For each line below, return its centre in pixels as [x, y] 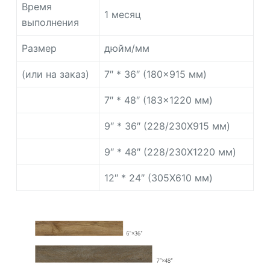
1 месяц [122, 14]
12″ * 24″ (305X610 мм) [158, 177]
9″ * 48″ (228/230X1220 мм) [170, 152]
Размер [39, 48]
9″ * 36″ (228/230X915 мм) [167, 126]
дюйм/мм [127, 48]
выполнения [50, 22]
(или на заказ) [55, 74]
